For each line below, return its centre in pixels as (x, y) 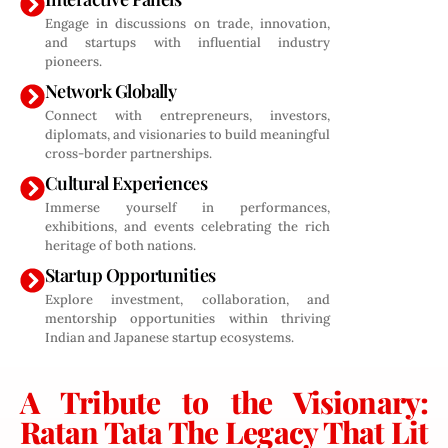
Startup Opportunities (130, 275)
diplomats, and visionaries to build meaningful (187, 134)
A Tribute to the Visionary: (224, 402)
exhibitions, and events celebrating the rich (187, 226)
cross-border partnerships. (128, 153)
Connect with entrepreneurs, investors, (187, 115)
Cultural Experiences (126, 183)
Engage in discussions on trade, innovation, (187, 23)
